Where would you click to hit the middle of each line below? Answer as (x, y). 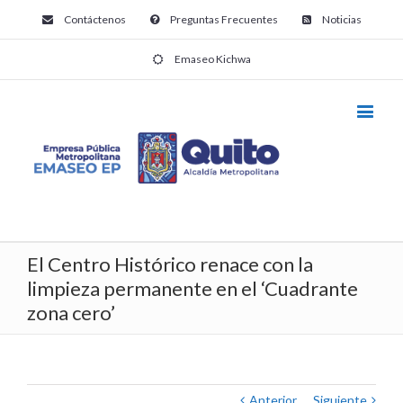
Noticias (341, 19)
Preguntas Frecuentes (224, 19)
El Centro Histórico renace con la (170, 264)
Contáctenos (94, 19)
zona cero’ (71, 313)
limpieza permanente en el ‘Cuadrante (193, 289)
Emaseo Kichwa (213, 59)
